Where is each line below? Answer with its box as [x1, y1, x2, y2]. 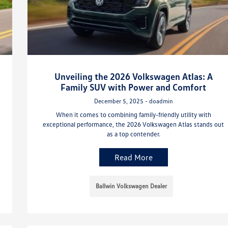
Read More [114, 152, 153, 162]
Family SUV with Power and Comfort [61, 81, 207, 93]
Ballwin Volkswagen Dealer [96, 182, 167, 190]
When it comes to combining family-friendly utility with [55, 110, 211, 119]
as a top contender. [106, 129, 160, 138]
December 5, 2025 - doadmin [94, 97, 173, 105]
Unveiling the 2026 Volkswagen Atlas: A [54, 70, 213, 82]
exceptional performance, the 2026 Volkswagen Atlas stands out [43, 120, 224, 128]
